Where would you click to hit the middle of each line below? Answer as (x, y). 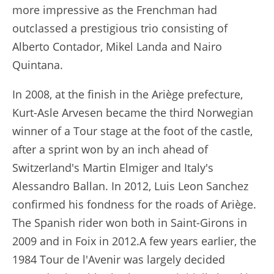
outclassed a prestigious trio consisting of (120, 28)
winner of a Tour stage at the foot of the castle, (132, 131)
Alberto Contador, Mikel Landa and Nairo (117, 46)
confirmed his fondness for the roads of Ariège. (134, 204)
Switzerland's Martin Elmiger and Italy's (113, 167)
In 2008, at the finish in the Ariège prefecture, (128, 94)
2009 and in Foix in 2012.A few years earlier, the (134, 241)
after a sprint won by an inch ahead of (110, 149)
